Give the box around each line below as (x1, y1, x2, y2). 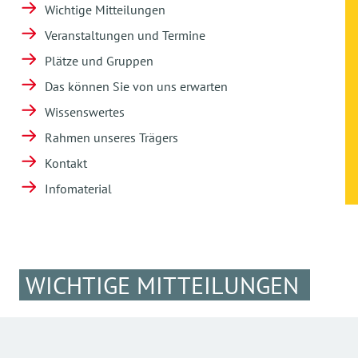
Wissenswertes (45, 104, 125, 120)
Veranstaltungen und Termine (45, 27, 205, 43)
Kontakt (45, 155, 87, 171)
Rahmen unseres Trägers (45, 129, 178, 145)
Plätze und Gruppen (45, 53, 153, 69)
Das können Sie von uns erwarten (45, 78, 228, 94)
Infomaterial (45, 181, 112, 197)
